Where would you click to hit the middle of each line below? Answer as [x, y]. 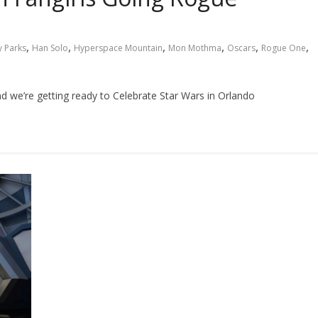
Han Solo [50, 48]
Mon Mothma [195, 48]
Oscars [241, 48]
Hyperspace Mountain [118, 48]
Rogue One [284, 48]
